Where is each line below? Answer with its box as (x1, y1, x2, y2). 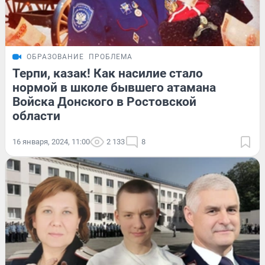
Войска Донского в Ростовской (12, 94, 196, 109)
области (12, 108, 60, 123)
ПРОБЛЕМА (89, 52, 132, 61)
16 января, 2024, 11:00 (12, 137, 90, 146)
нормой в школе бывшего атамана (12, 80, 216, 95)
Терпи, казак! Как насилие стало (12, 66, 203, 80)
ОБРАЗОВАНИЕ (27, 52, 84, 61)
